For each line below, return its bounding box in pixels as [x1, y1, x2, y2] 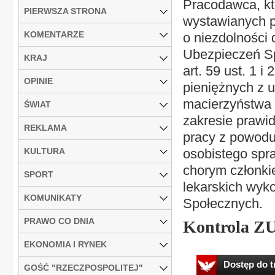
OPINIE [24, 76, 53, 86]
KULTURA [24, 145, 65, 156]
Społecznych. [183, 196, 263, 211]
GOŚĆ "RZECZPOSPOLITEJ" [24, 262, 143, 273]
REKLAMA [24, 122, 67, 133]
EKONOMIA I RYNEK [24, 239, 107, 249]
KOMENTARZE [24, 29, 84, 39]
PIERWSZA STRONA [24, 6, 107, 16]
